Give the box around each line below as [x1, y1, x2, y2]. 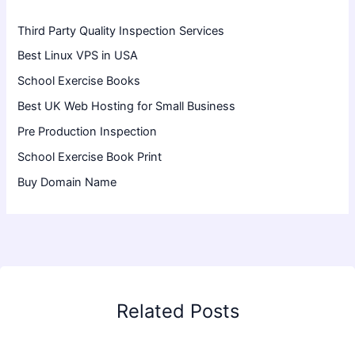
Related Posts [116, 299, 239, 323]
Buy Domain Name [17, 175, 117, 190]
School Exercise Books [17, 74, 141, 89]
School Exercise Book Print [17, 150, 162, 165]
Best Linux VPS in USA [17, 48, 139, 63]
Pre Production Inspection [17, 124, 158, 139]
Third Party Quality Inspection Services [17, 23, 225, 38]
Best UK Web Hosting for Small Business [17, 99, 236, 114]
